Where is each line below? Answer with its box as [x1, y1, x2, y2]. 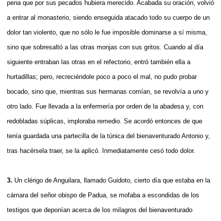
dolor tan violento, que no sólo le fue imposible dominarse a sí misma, [7, 28, 207, 36]
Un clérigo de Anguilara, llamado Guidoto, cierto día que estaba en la [14, 176, 210, 184]
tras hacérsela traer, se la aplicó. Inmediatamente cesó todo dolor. [7, 147, 195, 154]
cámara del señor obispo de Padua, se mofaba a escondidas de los [7, 191, 199, 199]
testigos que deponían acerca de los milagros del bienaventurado [7, 206, 192, 214]
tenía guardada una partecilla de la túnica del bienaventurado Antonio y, [7, 132, 210, 140]
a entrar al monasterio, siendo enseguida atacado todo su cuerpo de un [7, 13, 210, 21]
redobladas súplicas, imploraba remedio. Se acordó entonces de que [7, 117, 202, 125]
